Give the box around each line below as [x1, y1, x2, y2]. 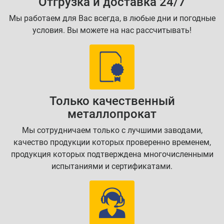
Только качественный [49, 94, 175, 108]
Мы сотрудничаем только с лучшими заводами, [21, 125, 202, 135]
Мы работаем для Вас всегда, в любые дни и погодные [8, 13, 215, 23]
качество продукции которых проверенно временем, [13, 137, 211, 147]
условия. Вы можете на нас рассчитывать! [32, 25, 191, 35]
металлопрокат [67, 107, 156, 121]
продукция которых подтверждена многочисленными [10, 149, 213, 159]
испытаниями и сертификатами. [51, 161, 172, 171]
